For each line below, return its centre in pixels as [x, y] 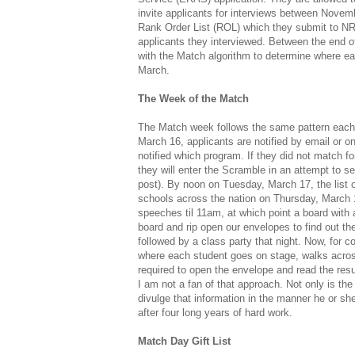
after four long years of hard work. [215, 313]
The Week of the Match [193, 99]
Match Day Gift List [184, 342]
